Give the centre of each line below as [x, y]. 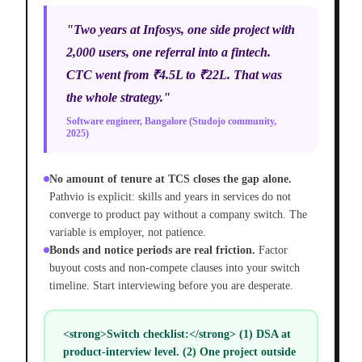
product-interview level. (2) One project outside [179, 351]
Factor [273, 250]
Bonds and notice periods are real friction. [152, 250]
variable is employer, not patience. [128, 233]
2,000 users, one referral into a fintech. [168, 53]
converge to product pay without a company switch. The [178, 215]
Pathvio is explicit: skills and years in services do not [170, 197]
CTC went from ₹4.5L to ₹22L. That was [174, 75]
